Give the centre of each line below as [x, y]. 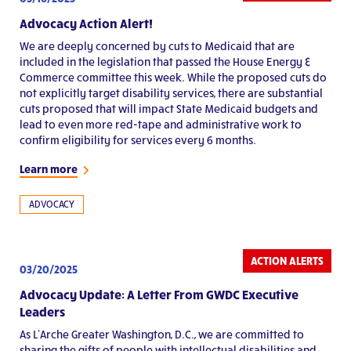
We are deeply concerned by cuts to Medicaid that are [157, 45]
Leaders [42, 311]
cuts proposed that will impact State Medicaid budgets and [169, 108]
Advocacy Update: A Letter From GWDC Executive [159, 294]
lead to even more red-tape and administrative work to [161, 124]
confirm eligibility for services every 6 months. [138, 139]
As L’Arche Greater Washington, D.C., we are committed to [162, 334]
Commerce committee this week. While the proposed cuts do [173, 77]
